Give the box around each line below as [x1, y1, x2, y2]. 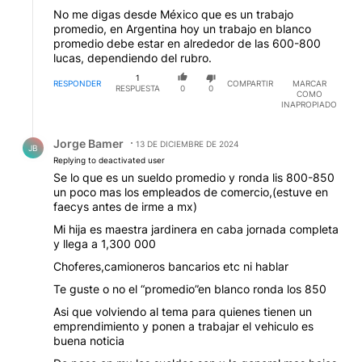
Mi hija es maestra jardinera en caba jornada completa [53, 221, 339, 236]
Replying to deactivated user [53, 154, 165, 165]
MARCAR [292, 78, 326, 88]
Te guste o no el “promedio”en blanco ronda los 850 [53, 281, 326, 296]
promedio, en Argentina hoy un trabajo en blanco [53, 22, 311, 36]
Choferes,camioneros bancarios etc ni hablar [53, 259, 288, 273]
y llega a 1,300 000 [53, 236, 156, 250]
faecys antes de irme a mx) [53, 199, 197, 213]
